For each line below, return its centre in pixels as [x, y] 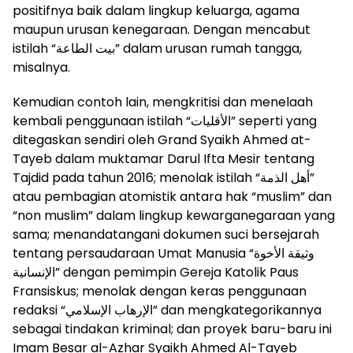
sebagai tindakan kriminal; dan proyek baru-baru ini [172, 329]
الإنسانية [34, 272]
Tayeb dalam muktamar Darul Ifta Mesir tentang [163, 158]
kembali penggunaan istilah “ [102, 121]
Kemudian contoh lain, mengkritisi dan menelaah [163, 102]
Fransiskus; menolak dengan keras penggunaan [160, 291]
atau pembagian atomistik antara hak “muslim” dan [172, 196]
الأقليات [211, 121]
